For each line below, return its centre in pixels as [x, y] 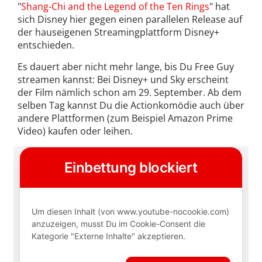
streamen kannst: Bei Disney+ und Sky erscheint [123, 80]
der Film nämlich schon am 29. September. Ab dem [130, 93]
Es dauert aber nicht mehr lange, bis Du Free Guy [126, 67]
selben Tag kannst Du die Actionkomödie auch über [131, 106]
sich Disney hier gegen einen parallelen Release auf [130, 20]
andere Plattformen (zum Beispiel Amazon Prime [125, 118]
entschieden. [46, 45]
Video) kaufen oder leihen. [75, 131]
